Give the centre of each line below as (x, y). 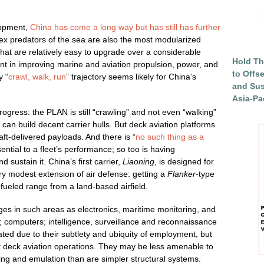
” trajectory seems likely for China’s (131, 77)
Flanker (181, 174)
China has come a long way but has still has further (125, 27)
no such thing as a (170, 137)
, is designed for (184, 161)
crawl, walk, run (37, 77)
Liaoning (138, 161)
